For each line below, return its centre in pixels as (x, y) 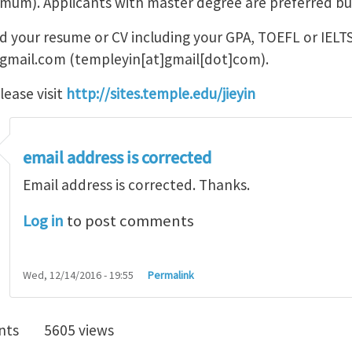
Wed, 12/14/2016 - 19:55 (78, 275)
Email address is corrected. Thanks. (136, 184)
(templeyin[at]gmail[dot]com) (166, 59)
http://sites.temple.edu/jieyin (161, 93)
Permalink (171, 275)
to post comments (129, 220)
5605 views (79, 330)
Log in (43, 220)
